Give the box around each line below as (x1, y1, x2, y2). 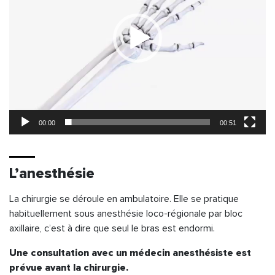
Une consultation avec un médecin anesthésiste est (9, 246, 251, 259)
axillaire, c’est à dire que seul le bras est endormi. (9, 222, 215, 234)
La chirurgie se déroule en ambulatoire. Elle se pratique (9, 192, 239, 205)
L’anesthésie (9, 164, 95, 182)
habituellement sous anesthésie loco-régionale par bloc (9, 207, 242, 220)
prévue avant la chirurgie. (9, 261, 128, 274)
